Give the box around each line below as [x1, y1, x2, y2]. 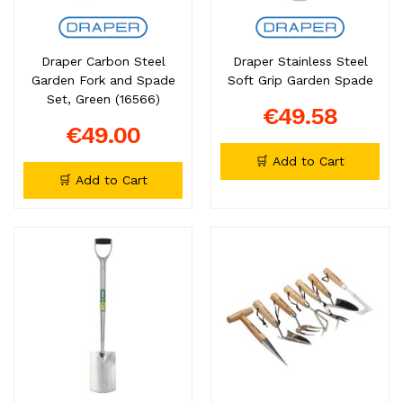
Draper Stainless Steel [232, 53, 368, 68]
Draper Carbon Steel [40, 53, 166, 68]
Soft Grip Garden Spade [227, 72, 373, 87]
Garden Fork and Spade [31, 72, 175, 87]
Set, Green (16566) [46, 91, 160, 106]
